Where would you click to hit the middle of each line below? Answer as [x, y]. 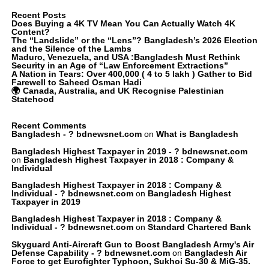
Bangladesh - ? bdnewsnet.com [76, 134]
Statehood [32, 99]
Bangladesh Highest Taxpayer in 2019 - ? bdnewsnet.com [129, 151]
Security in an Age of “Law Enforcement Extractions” [119, 66]
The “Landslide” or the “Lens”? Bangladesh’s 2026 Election [134, 41]
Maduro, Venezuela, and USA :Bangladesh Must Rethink [125, 57]
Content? [30, 32]
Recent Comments [49, 126]
